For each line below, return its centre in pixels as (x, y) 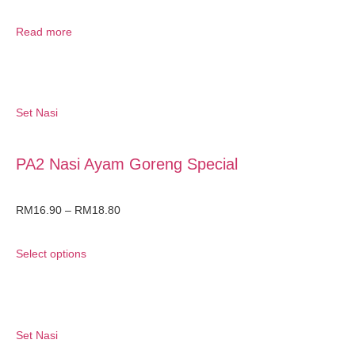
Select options (51, 254)
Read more (44, 31)
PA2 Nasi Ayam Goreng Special (127, 164)
